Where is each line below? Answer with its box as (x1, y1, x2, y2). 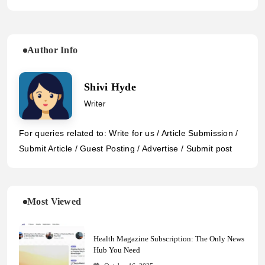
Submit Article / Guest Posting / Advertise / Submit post (19, 144, 232, 154)
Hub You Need (93, 245, 140, 254)
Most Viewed (27, 196, 82, 207)
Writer (84, 99, 105, 109)
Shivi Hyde (84, 81, 136, 93)
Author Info (27, 45, 78, 56)
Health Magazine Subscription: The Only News (93, 234, 244, 243)
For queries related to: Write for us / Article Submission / (19, 128, 238, 138)
